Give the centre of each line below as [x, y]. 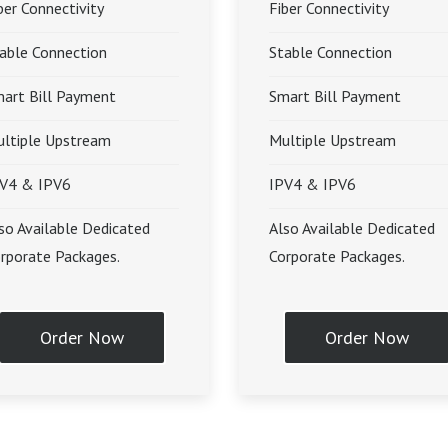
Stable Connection [330, 52]
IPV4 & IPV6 [312, 184]
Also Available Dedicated [352, 228]
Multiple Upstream [332, 140]
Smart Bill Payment [335, 96]
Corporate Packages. [337, 256]
